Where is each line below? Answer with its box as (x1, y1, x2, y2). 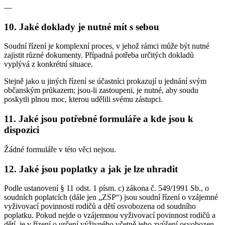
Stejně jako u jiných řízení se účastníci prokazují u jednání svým (4, 77, 206, 86)
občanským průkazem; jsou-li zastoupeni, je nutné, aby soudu (4, 86, 198, 95)
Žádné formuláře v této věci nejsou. (4, 145, 116, 154)
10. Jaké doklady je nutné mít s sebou (4, 21, 159, 32)
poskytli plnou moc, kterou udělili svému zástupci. (4, 95, 163, 104)
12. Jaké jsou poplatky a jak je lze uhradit (4, 163, 178, 174)
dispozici (4, 125, 39, 136)
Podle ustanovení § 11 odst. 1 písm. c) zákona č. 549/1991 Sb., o (4, 184, 209, 193)
